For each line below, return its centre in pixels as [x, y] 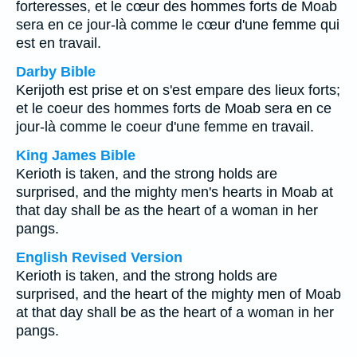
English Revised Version [99, 257]
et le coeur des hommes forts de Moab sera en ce [174, 108]
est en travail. [59, 43]
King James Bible [76, 155]
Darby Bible [56, 72]
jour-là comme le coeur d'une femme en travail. [165, 127]
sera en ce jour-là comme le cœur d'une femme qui [178, 25]
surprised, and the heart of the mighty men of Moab [178, 294]
